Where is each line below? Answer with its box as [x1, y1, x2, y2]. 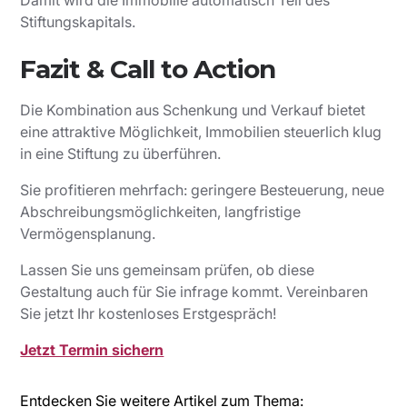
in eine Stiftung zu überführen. [20, 144, 222, 164]
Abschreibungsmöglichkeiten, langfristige [20, 203, 302, 222]
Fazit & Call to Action [20, 54, 276, 85]
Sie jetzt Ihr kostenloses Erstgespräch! [20, 304, 277, 323]
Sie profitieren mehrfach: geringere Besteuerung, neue [20, 181, 385, 200]
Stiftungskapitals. [20, 13, 136, 32]
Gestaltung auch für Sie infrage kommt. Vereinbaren [20, 283, 369, 302]
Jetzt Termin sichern [20, 341, 164, 360]
